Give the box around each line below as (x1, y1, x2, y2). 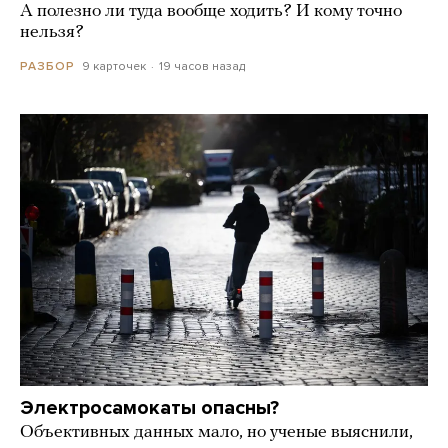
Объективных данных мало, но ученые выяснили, (20, 423, 413, 443)
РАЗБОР (20, 59, 75, 74)
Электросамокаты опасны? (20, 396, 279, 421)
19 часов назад (158, 59, 245, 74)
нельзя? (20, 23, 84, 43)
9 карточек (82, 59, 146, 74)
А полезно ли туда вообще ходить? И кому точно (20, 2, 402, 22)
